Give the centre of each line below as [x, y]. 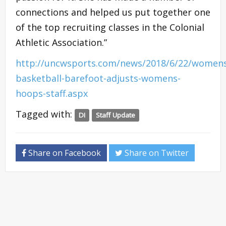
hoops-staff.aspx [52, 94]
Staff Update [116, 115]
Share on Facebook [64, 153]
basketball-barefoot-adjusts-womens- [98, 78]
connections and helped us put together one [113, 12]
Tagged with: [45, 114]
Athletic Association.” [61, 43]
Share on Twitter [156, 153]
